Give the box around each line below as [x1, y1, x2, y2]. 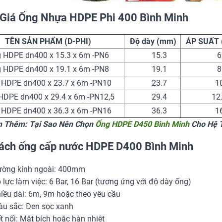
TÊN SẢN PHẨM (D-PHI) [4, 36, 91, 46]
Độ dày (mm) [128, 36, 177, 46]
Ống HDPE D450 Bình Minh [95, 119, 189, 129]
